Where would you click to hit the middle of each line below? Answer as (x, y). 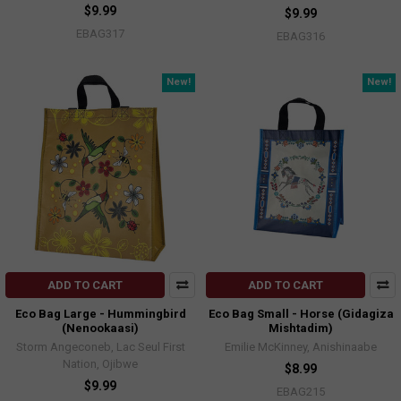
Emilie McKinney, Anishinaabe (301, 346)
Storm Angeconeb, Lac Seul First (100, 346)
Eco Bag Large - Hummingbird (100, 313)
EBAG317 (100, 34)
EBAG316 (301, 37)
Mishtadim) (301, 328)
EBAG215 (301, 391)
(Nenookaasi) (100, 328)
